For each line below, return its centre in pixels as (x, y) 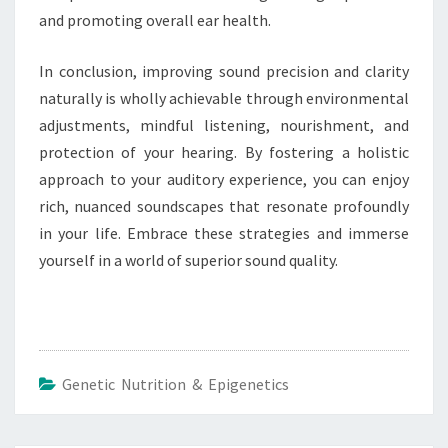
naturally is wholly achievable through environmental (224, 98)
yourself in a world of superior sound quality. (188, 260)
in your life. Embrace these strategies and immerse (224, 233)
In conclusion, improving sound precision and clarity (224, 71)
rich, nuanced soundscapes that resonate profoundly (224, 206)
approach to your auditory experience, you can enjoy (224, 179)
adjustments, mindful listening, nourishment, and (224, 125)
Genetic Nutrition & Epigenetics (175, 384)
